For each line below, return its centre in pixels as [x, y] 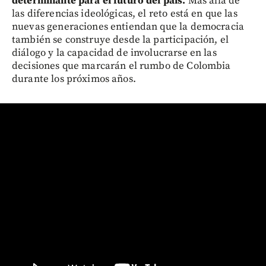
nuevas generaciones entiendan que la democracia [128, 27]
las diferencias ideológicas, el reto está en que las [125, 14]
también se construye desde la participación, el [121, 40]
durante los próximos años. [74, 79]
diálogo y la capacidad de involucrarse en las [114, 53]
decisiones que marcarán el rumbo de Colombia [121, 66]
